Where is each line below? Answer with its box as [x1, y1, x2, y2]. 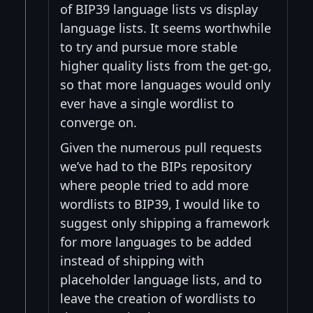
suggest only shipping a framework [60, 214, 270, 231]
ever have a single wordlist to [60, 94, 234, 112]
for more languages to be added [60, 233, 252, 250]
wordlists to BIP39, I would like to [60, 195, 260, 212]
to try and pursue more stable [60, 38, 238, 55]
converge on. [60, 113, 137, 131]
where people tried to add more [60, 176, 249, 194]
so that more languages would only [60, 75, 270, 93]
